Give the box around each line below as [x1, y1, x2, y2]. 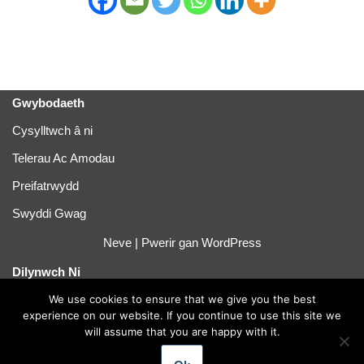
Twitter [12, 292, 47, 306]
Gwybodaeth [12, 96, 84, 110]
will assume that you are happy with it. [84, 325, 280, 338]
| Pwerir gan [131, 236, 201, 249]
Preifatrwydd [12, 179, 79, 193]
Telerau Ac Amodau [12, 151, 115, 165]
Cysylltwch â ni [12, 123, 93, 137]
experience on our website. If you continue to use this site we [23, 309, 341, 322]
